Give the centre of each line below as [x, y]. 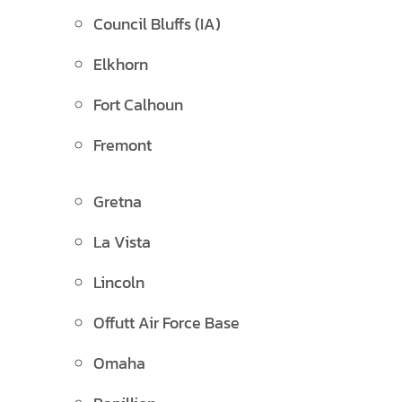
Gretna [118, 201]
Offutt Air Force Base [166, 323]
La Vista [122, 242]
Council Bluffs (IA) [157, 24]
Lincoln [119, 282]
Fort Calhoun [138, 105]
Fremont [122, 145]
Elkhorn [121, 64]
